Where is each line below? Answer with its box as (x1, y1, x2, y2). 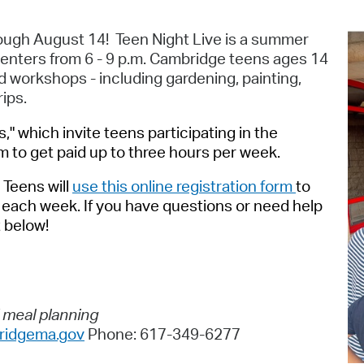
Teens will (3, 176, 72, 197)
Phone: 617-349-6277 (84, 323, 240, 344)
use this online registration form (72, 176, 296, 197)
